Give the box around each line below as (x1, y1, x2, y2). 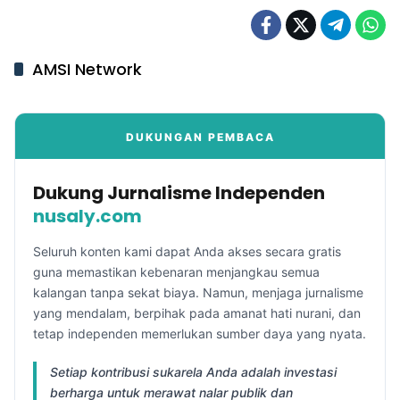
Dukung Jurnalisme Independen (33, 179, 325, 205)
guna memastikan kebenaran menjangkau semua (33, 263, 320, 279)
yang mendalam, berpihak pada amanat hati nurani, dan (33, 304, 361, 321)
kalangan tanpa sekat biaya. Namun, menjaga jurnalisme (33, 284, 363, 300)
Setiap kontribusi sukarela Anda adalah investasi (50, 363, 337, 379)
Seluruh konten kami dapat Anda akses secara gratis (33, 243, 341, 259)
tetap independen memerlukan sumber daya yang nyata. (33, 325, 366, 341)
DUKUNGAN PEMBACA (125, 129, 275, 144)
